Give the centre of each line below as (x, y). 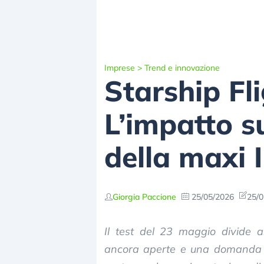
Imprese (120, 68)
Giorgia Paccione (144, 197)
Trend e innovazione (182, 68)
